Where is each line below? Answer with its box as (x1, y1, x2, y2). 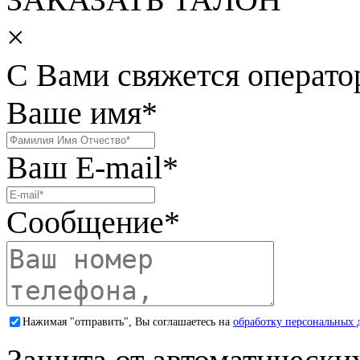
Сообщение (6, 204, 164, 241)
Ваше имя (6, 95, 141, 132)
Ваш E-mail (6, 149, 162, 186)
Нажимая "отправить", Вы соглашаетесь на (22, 315, 233, 328)
